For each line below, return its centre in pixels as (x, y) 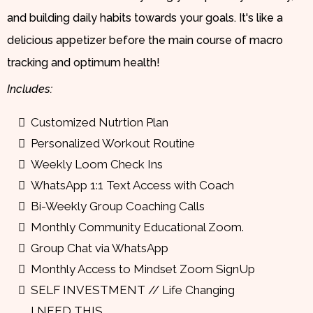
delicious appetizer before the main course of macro (145, 40)
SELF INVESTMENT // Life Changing (133, 290)
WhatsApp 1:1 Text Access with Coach (132, 185)
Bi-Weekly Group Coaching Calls (118, 206)
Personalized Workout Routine (113, 143)
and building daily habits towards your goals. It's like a (145, 17)
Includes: (30, 89)
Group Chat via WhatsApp (100, 248)
